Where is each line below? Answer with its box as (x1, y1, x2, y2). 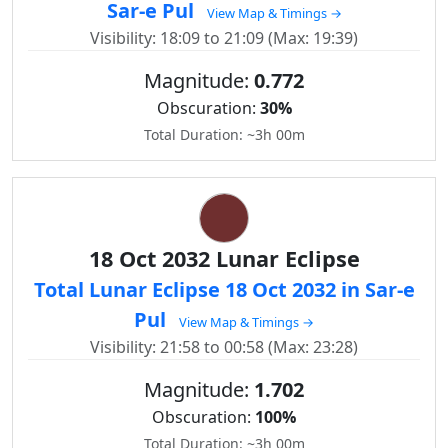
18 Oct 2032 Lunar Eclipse (88, 244, 360, 273)
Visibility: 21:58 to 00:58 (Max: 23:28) (90, 336, 358, 358)
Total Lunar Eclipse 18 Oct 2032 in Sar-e (33, 276, 415, 303)
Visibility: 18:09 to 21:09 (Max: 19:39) (90, 27, 358, 49)
